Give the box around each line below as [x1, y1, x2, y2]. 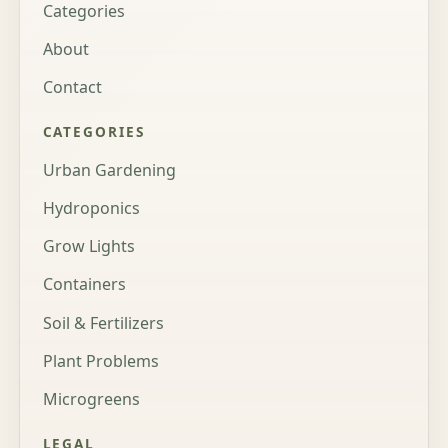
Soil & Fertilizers [42, 311, 164, 334]
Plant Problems [42, 349, 159, 372]
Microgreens [42, 387, 140, 410]
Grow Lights [42, 235, 135, 258]
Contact [42, 75, 102, 98]
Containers [42, 273, 126, 296]
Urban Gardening [42, 158, 176, 181]
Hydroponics [42, 196, 140, 219]
